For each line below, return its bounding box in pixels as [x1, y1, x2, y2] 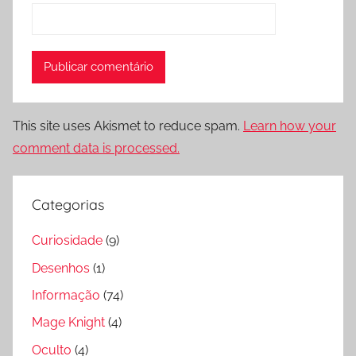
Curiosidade [32, 233, 103, 249]
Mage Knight [32, 315, 105, 331]
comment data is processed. [13, 140, 180, 156]
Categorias [32, 195, 104, 214]
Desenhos [32, 260, 90, 276]
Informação [32, 287, 100, 303]
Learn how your [243, 118, 336, 133]
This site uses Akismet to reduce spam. [13, 118, 243, 133]
